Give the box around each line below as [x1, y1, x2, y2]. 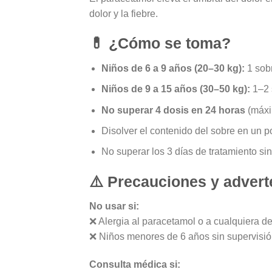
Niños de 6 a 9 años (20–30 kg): [101, 63, 245, 73]
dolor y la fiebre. [89, 8, 158, 19]
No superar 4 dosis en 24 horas [101, 104, 246, 115]
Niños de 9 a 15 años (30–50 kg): [101, 84, 251, 95]
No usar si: [89, 201, 139, 212]
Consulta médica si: [89, 259, 180, 270]
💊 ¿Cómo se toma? [89, 35, 231, 52]
